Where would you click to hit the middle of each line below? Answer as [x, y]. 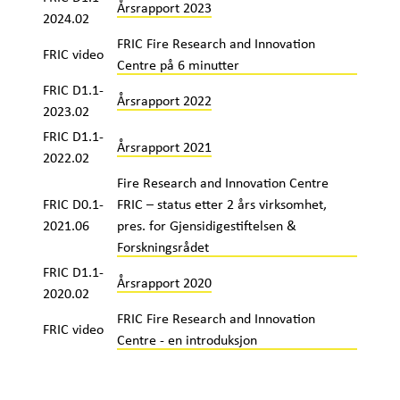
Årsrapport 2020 [164, 282]
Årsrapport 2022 [164, 100]
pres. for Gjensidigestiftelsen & [206, 225]
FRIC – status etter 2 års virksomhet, [221, 204]
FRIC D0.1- [73, 204]
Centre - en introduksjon [187, 339]
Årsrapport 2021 [164, 146]
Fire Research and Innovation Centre [222, 182]
